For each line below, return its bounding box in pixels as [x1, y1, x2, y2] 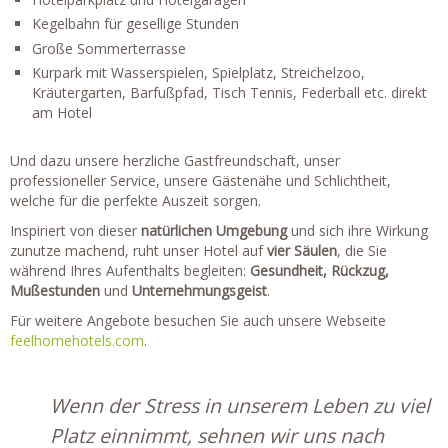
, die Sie [337, 240, 387, 260]
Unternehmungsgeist [132, 280, 267, 300]
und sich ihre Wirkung [287, 220, 428, 240]
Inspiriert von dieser [10, 220, 141, 240]
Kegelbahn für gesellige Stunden [32, 14, 240, 34]
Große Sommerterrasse [32, 38, 187, 58]
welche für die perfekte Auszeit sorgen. [10, 190, 261, 210]
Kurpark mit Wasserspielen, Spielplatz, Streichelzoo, [32, 62, 366, 82]
